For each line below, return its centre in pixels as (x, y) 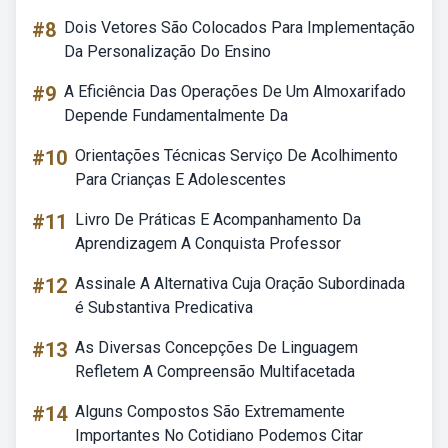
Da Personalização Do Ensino (167, 51)
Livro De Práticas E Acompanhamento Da (218, 219)
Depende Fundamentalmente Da (176, 115)
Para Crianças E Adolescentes (180, 179)
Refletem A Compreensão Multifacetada (215, 371)
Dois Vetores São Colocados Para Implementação (239, 27)
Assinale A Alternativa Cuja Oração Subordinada (240, 283)
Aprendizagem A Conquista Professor (208, 243)
